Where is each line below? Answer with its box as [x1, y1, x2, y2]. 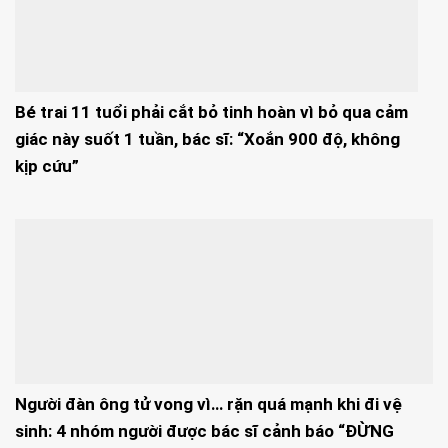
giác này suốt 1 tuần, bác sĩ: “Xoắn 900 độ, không [15, 129, 400, 150]
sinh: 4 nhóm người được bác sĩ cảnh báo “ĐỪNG [15, 420, 394, 441]
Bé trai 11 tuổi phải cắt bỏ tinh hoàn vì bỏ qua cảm [15, 102, 408, 123]
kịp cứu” [15, 156, 79, 177]
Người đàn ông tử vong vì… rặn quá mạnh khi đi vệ [15, 393, 402, 414]
